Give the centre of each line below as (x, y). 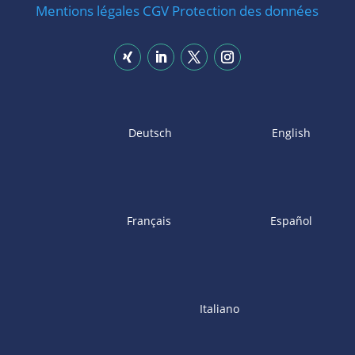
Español (292, 220)
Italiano (219, 308)
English (291, 132)
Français (149, 220)
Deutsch (150, 132)
